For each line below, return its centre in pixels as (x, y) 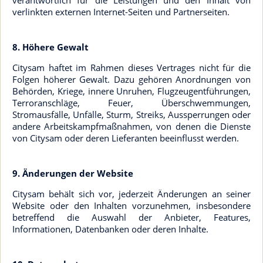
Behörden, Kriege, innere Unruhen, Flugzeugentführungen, (131, 91)
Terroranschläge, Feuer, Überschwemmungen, (131, 103)
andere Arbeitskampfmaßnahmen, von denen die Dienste (131, 126)
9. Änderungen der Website (73, 173)
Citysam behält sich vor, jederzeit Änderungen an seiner (131, 194)
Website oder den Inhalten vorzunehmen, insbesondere (131, 205)
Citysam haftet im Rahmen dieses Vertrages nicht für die (131, 68)
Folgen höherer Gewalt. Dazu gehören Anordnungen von (131, 79)
